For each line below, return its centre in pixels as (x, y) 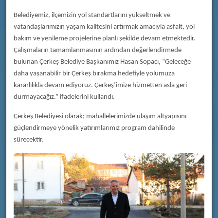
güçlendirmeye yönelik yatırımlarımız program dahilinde (94, 128)
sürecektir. (29, 140)
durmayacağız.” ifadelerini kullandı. (64, 97)
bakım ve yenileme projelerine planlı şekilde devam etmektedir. (105, 39)
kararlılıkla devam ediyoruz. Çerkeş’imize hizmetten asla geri (100, 85)
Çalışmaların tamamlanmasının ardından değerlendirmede (98, 50)
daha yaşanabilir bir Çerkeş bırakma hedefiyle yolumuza (94, 74)
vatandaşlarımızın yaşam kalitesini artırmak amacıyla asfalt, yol (104, 27)
